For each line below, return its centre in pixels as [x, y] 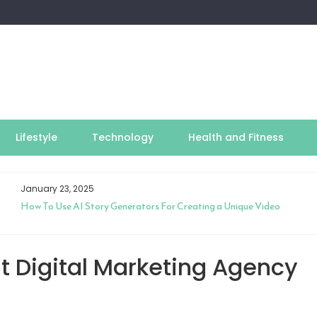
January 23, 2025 [57, 189]
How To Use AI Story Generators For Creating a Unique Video [150, 206]
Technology [122, 137]
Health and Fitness [236, 137]
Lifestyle [36, 137]
